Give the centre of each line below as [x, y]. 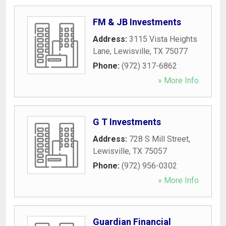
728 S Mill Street [159, 139]
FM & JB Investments [137, 22]
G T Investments [127, 122]
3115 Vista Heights [163, 39]
